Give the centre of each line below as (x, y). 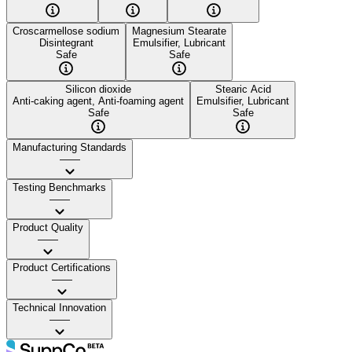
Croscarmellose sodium (66, 31)
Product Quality (48, 227)
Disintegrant (66, 42)
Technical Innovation (59, 307)
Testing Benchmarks (59, 187)
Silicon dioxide (98, 89)
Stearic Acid (243, 89)
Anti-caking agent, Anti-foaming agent (98, 101)
